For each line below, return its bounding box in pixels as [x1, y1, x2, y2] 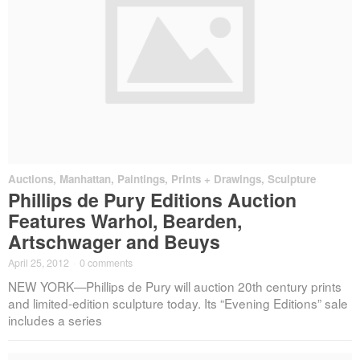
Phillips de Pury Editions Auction [8, 186, 297, 213]
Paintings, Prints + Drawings [117, 171, 261, 187]
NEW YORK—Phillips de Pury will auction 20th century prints [8, 277, 342, 296]
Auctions [8, 171, 53, 187]
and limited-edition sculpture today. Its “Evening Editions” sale [8, 294, 348, 313]
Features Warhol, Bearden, [8, 207, 242, 234]
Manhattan [59, 171, 111, 187]
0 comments [79, 255, 133, 270]
